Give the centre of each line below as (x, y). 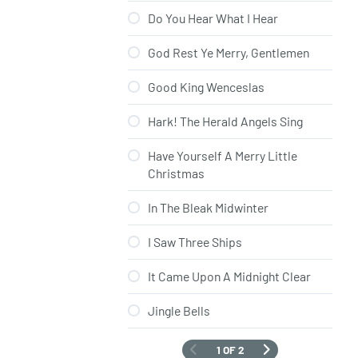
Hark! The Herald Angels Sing (225, 121)
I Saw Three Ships (195, 242)
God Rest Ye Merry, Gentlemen (229, 53)
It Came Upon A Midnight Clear (229, 276)
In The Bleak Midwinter (208, 208)
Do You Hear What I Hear (213, 18)
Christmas (176, 173)
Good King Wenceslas (206, 87)
